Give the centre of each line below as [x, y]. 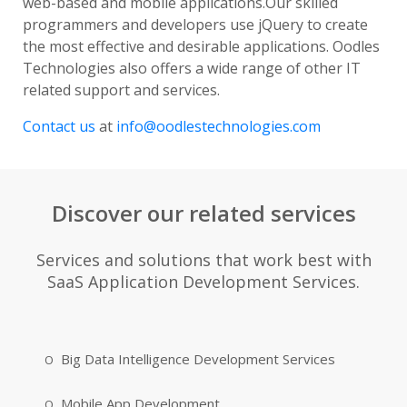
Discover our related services [203, 213]
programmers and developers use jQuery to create [195, 24]
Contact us [61, 126]
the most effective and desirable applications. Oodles [201, 46]
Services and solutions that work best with [203, 259]
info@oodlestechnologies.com [218, 126]
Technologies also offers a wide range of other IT [192, 68]
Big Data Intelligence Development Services [198, 358]
